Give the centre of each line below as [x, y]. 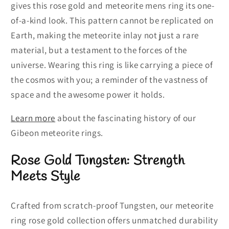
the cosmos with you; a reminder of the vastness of [109, 80]
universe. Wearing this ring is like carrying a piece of [112, 65]
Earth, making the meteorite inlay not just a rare [105, 35]
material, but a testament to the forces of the [99, 50]
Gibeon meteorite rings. [57, 133]
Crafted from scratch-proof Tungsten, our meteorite [112, 205]
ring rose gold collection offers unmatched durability [114, 220]
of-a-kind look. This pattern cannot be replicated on [112, 20]
